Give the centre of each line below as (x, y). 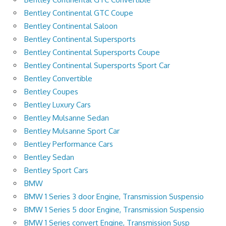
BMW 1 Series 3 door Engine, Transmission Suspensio (114, 196)
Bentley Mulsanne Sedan (67, 118)
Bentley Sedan (49, 157)
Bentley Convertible (58, 78)
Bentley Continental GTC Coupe (79, 13)
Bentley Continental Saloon (71, 26)
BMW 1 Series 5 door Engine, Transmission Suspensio (114, 209)
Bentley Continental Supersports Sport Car (97, 65)
